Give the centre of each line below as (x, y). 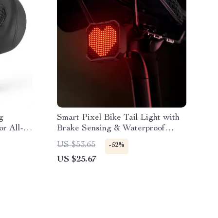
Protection (77, 139)
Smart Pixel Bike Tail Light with (118, 118)
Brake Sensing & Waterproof (111, 128)
